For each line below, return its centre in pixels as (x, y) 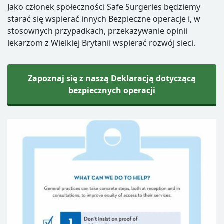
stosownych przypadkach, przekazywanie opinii (97, 31)
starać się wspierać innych (57, 19)
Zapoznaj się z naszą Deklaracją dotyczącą (112, 79)
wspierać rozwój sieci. (153, 43)
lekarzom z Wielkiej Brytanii (59, 43)
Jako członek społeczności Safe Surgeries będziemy (104, 7)
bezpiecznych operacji (112, 91)
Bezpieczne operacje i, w (153, 19)
